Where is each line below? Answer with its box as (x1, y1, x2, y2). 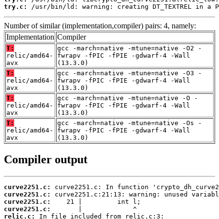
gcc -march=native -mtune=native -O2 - (57, 44, 202, 52)
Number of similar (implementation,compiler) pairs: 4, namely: (4, 21, 196, 30)
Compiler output (4, 153, 88, 166)
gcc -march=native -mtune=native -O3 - (57, 69, 202, 77)
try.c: (4, 2, 27, 10)
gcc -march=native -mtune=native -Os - (57, 119, 202, 127)
